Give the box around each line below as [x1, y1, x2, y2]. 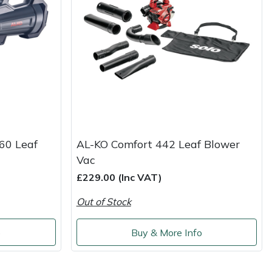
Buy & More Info [131, 226, 202, 239]
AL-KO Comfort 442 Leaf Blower [76, 137, 240, 151]
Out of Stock [76, 195, 131, 208]
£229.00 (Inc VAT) [76, 171, 162, 184]
